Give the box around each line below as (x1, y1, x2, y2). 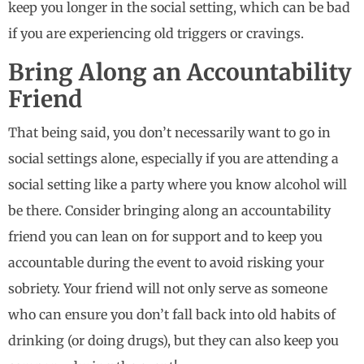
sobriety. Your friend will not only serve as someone (8, 280, 327, 297)
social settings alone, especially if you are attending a (8, 150, 339, 167)
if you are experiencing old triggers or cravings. (8, 25, 307, 42)
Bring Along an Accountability (8, 58, 352, 88)
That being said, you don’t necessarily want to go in (8, 124, 331, 141)
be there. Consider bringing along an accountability (8, 202, 331, 219)
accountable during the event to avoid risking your (8, 254, 324, 271)
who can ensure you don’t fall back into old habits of (8, 306, 336, 323)
